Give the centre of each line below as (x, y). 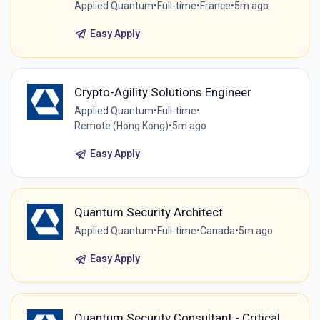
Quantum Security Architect (148, 212)
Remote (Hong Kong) (121, 126)
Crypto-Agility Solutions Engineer (162, 92)
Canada (217, 231)
